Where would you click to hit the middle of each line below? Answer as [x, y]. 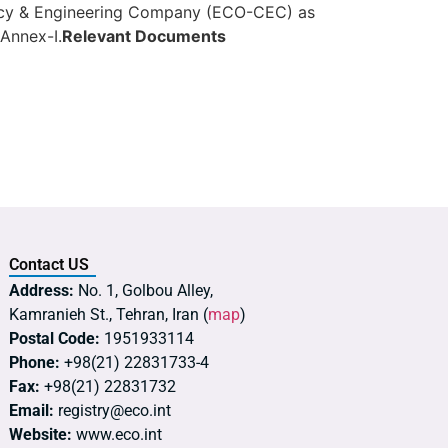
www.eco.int [117, 434]
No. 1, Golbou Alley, [143, 290]
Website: [40, 434]
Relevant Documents [144, 36]
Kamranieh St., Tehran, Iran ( [108, 314]
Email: [31, 410]
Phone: [34, 362]
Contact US [49, 264]
